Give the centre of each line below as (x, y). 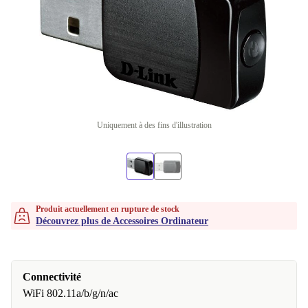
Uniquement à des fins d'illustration (154, 125)
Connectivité (52, 277)
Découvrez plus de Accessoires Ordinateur (122, 221)
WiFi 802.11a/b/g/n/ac (70, 293)
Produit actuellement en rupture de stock (108, 209)
